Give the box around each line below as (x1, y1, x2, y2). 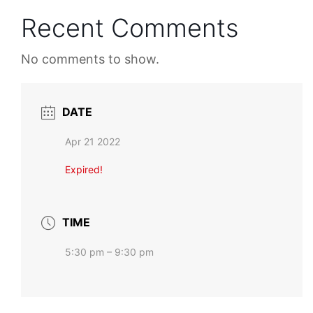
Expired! (65, 163, 103, 175)
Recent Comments (21, 12, 239, 43)
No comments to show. (21, 51, 160, 66)
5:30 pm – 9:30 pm (65, 245, 154, 258)
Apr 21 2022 (65, 135, 121, 147)
